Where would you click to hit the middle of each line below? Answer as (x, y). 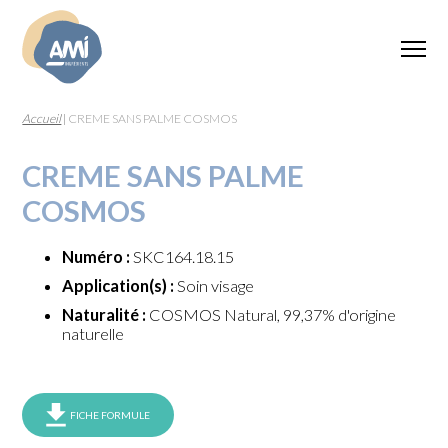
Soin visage (214, 286)
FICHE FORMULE (110, 415)
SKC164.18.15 (182, 257)
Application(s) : (118, 286)
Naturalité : (104, 315)
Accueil (42, 118)
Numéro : (96, 257)
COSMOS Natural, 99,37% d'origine (271, 315)
